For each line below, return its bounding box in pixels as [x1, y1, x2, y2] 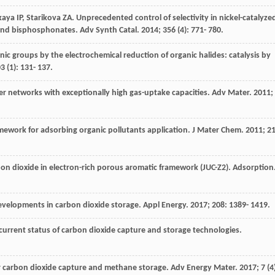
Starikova [26, 13, 61, 23]
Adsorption [233, 163, 274, 172]
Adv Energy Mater [171, 263, 235, 273]
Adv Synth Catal [80, 25, 137, 35]
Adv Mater [212, 88, 249, 98]
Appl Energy [143, 200, 186, 210]
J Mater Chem [192, 125, 241, 135]
